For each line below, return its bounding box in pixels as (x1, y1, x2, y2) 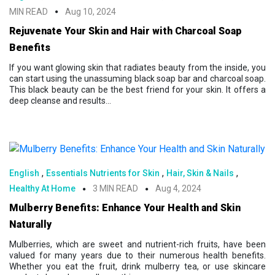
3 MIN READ (93, 184, 138, 194)
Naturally (9, 219, 52, 231)
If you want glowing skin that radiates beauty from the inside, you (9, 62, 266, 72)
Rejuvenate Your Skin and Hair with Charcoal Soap (9, 25, 242, 37)
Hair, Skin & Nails (166, 168, 234, 179)
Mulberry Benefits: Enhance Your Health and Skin (9, 202, 241, 214)
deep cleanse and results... (9, 95, 111, 106)
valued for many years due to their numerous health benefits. (9, 250, 266, 261)
